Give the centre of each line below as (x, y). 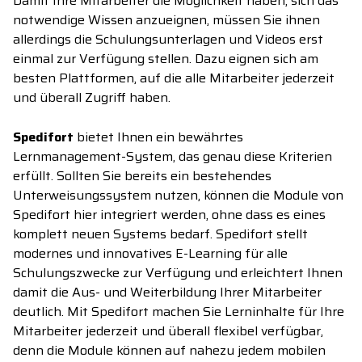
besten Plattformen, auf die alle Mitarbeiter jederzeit (174, 78)
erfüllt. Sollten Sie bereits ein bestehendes (142, 176)
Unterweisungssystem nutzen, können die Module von (178, 196)
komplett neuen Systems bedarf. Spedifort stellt (160, 234)
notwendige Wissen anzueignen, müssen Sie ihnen (166, 20)
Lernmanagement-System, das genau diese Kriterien (173, 157)
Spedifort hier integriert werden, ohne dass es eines (169, 215)
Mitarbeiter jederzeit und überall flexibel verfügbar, (168, 331)
